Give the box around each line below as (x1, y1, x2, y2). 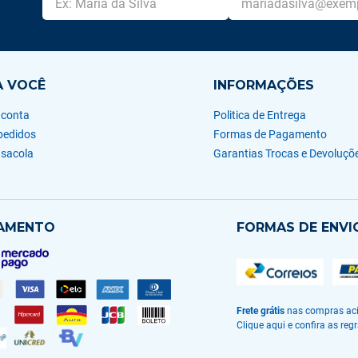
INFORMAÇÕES (213, 78, 314, 93)
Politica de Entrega (213, 109, 306, 121)
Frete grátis (236, 304, 284, 316)
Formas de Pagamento (213, 128, 327, 141)
